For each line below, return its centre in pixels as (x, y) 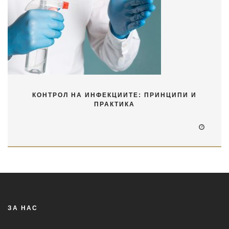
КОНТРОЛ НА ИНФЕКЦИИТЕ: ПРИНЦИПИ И (114, 95)
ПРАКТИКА (114, 104)
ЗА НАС (23, 208)
